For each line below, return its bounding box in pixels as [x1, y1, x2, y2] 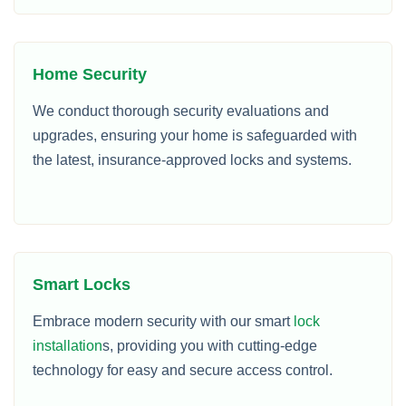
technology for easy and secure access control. [33, 362, 333, 378]
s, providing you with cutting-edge [102, 338, 317, 353]
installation [33, 338, 102, 353]
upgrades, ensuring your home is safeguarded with [33, 128, 357, 143]
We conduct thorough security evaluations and [33, 103, 329, 119]
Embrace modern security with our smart [33, 314, 294, 329]
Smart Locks [33, 275, 130, 294]
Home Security [33, 65, 147, 83]
